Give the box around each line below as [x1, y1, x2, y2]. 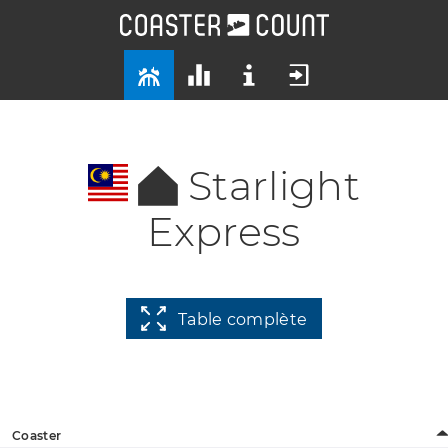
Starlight [188, 161, 360, 210]
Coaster [12, 427, 62, 443]
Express [147, 206, 301, 256]
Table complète [177, 309, 308, 329]
